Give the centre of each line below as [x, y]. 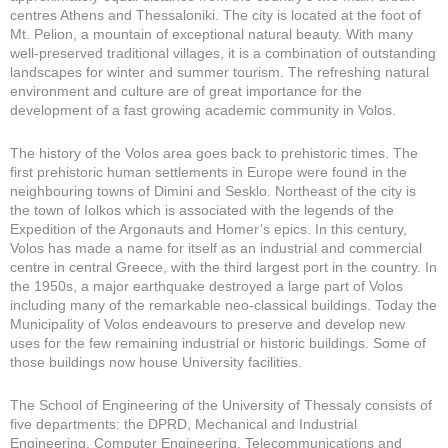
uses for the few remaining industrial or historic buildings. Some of [218, 343]
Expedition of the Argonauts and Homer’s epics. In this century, [208, 229]
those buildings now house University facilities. [156, 362]
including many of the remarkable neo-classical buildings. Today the [223, 305]
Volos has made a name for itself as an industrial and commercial [216, 248]
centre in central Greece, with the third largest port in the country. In [223, 267]
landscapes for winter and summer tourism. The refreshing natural [219, 72]
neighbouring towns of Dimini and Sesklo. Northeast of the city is [213, 191]
